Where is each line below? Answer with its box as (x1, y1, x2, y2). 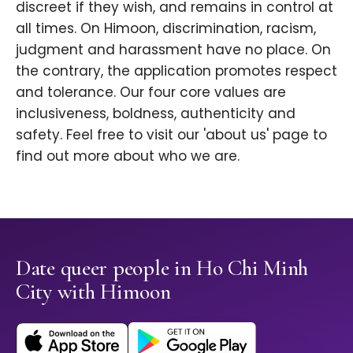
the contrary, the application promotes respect (16, 61, 337, 81)
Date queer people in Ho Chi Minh (16, 255, 309, 282)
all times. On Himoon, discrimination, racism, (16, 19, 316, 39)
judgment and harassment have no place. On (16, 40, 331, 60)
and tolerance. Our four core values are (16, 83, 286, 102)
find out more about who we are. (16, 147, 240, 166)
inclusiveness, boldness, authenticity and (16, 104, 295, 124)
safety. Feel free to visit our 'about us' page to (16, 125, 327, 145)
